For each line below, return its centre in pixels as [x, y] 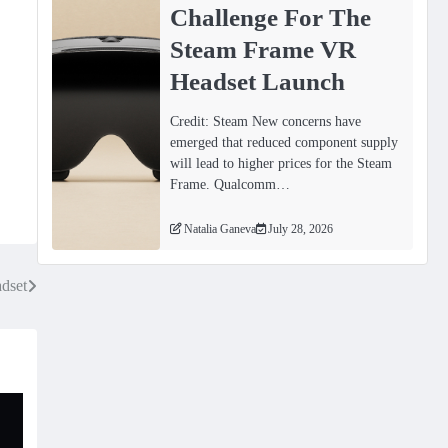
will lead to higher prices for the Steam [281, 163]
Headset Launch [258, 80]
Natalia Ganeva [220, 230]
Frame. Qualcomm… [230, 184]
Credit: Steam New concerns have [266, 121]
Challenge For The [271, 16]
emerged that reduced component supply [284, 142]
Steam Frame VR [263, 48]
